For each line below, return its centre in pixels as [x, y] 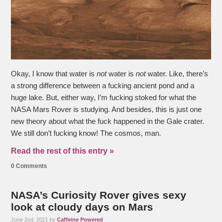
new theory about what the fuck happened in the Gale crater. [108, 121]
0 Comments [29, 166]
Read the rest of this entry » [63, 151]
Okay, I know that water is [54, 74]
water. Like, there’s [177, 74]
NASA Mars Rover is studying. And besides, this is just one [107, 109]
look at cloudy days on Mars [82, 207]
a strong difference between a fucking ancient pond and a [103, 85]
